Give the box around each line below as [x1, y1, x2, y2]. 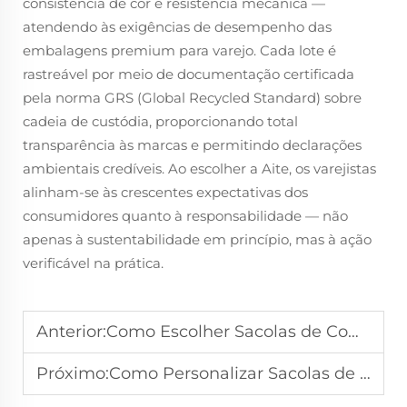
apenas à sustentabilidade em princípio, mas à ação [23, 231, 372, 248]
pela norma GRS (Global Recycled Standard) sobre [23, 89, 362, 106]
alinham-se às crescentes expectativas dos [23, 184, 308, 201]
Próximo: [36, 363, 109, 383]
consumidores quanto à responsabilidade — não [23, 207, 348, 224]
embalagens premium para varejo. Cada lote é [23, 42, 336, 59]
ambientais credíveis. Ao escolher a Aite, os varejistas [23, 160, 376, 177]
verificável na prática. [23, 254, 164, 272]
